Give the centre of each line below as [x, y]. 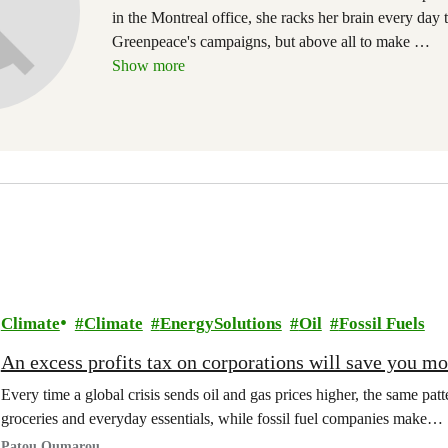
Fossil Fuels [381, 323]
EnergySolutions [220, 323]
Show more [148, 65]
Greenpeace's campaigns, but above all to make [263, 41]
